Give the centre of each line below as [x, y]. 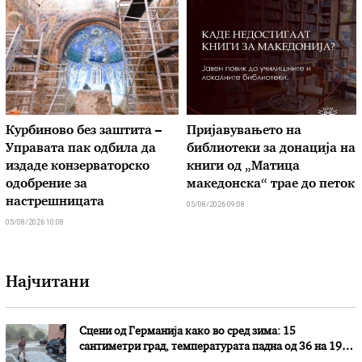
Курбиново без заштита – [84, 131]
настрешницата [55, 202]
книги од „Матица [243, 166]
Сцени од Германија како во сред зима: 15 [188, 332]
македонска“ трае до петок [270, 184]
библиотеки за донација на [271, 149]
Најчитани [48, 283]
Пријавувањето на [244, 131]
